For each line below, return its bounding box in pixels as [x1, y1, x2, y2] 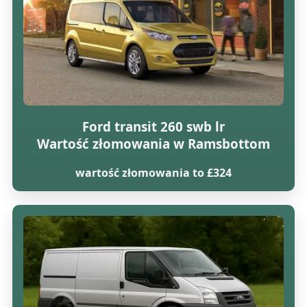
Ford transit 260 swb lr [82, 118, 225, 136]
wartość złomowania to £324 [75, 165, 232, 181]
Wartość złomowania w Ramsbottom [36, 135, 270, 153]
